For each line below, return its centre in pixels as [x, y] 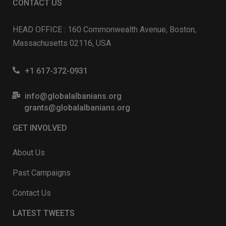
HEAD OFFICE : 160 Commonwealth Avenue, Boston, [104, 30]
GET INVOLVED [40, 128]
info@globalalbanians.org [73, 96]
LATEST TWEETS [44, 213]
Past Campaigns [42, 173]
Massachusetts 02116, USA [62, 43]
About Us [29, 153]
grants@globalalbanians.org [77, 108]
